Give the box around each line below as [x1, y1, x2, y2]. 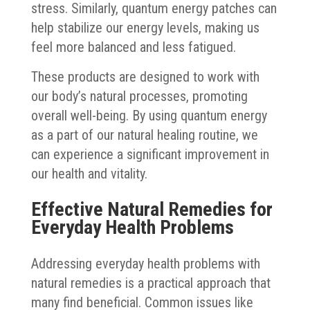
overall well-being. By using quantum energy [30, 107, 267, 124]
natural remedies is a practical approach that [30, 274, 271, 291]
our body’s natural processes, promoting [30, 87, 248, 104]
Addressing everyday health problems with [30, 255, 260, 272]
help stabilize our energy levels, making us [30, 19, 259, 36]
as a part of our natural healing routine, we [30, 126, 258, 143]
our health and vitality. [30, 165, 147, 182]
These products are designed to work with [30, 68, 259, 85]
